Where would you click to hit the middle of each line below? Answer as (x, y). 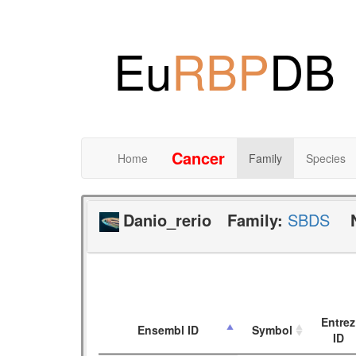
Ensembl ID (168, 330)
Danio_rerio (167, 219)
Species (326, 158)
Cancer (198, 157)
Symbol (272, 330)
